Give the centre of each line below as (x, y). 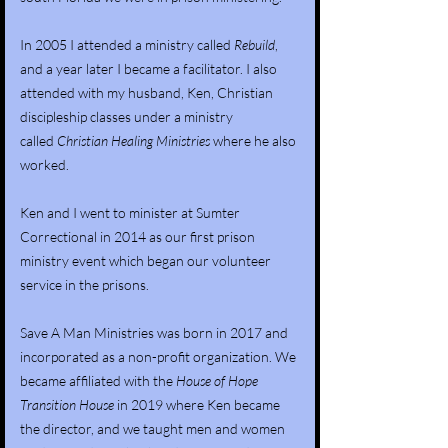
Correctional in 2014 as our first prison (137, 236)
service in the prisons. (84, 284)
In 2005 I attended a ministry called (127, 44)
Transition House (67, 404)
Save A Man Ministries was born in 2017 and (154, 332)
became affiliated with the (98, 380)
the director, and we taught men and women (152, 428)
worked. (44, 164)
